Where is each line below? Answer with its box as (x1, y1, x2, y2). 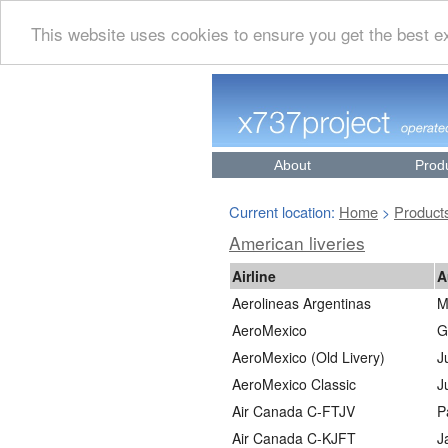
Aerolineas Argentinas (232, 293, 371, 313)
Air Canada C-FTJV (232, 401, 355, 421)
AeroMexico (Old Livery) (232, 347, 385, 367)
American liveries (229, 230, 365, 255)
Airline (232, 266, 276, 286)
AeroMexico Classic (232, 374, 356, 394)
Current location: (229, 201, 339, 222)
